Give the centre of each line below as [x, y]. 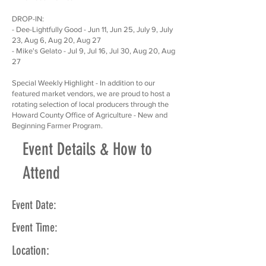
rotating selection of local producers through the [90, 104]
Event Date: [34, 205]
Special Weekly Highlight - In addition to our [83, 83]
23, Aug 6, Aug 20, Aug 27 [58, 40]
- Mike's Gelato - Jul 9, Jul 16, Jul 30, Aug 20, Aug [94, 51]
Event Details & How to [87, 149]
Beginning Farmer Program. [57, 126]
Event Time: [35, 227]
